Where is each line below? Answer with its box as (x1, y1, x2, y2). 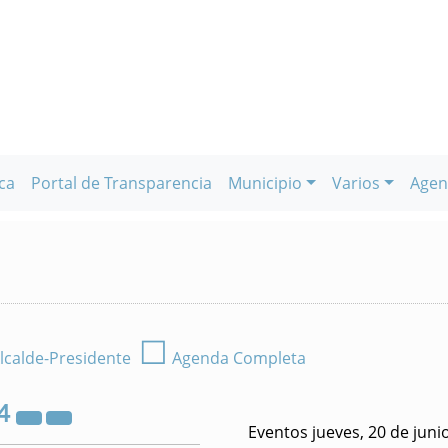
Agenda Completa (168, 347, 306, 369)
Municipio (228, 172, 303, 194)
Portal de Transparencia (31, 172, 213, 194)
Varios (332, 172, 380, 194)
